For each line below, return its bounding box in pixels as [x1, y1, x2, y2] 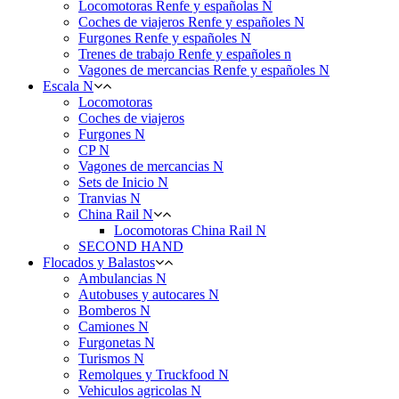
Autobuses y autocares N [78, 287, 219, 302]
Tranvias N [78, 191, 141, 206]
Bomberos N [78, 303, 151, 318]
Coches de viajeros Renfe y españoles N [78, 14, 305, 29]
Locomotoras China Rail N [114, 223, 266, 238]
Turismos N [78, 351, 144, 366]
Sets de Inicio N [78, 175, 168, 190]
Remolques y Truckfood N [78, 367, 229, 382]
